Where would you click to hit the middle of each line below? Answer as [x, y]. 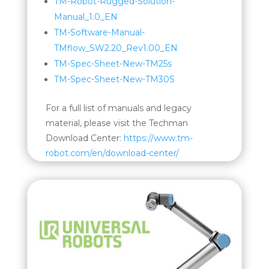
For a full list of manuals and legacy [118, 108]
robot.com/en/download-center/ [112, 153]
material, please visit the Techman [116, 123]
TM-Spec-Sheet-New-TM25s [113, 63]
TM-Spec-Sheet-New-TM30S [114, 79]
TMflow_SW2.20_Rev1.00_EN [116, 48]
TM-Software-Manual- [99, 32]
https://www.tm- [158, 138]
